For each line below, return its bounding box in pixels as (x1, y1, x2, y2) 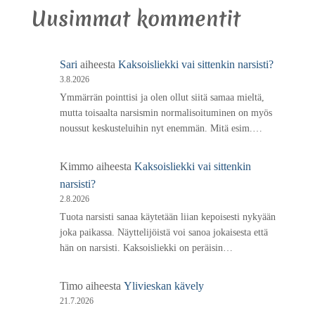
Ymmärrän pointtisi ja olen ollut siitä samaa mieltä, (60, 91, 264, 103)
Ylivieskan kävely (124, 279, 204, 292)
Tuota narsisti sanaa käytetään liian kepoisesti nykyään (60, 211, 276, 222)
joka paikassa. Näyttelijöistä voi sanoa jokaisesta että (60, 226, 268, 238)
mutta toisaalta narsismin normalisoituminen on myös (60, 107, 272, 118)
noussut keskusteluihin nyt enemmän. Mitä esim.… (60, 122, 262, 134)
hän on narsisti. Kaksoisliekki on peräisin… (60, 242, 233, 253)
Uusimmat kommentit (32, 4, 240, 33)
